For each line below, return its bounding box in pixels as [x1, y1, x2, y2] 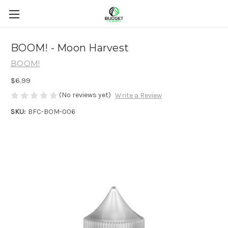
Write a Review [115, 91, 162, 100]
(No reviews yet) [59, 90, 111, 99]
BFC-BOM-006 [27, 107, 75, 117]
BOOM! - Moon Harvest [11, 42, 129, 54]
